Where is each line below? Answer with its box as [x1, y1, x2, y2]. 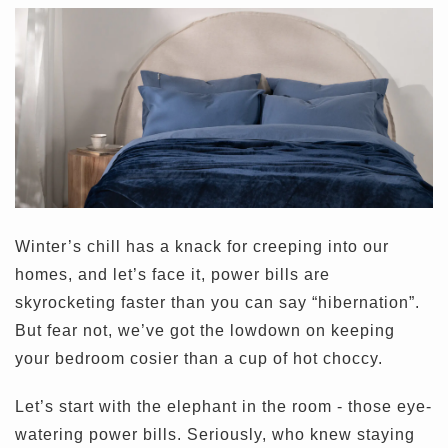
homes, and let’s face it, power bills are [15, 266, 330, 284]
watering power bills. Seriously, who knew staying [15, 426, 415, 444]
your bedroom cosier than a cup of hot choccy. [15, 350, 383, 368]
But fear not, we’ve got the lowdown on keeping [15, 322, 395, 340]
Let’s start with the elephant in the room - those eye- [15, 398, 432, 416]
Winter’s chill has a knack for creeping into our [15, 238, 389, 256]
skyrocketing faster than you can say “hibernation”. [15, 294, 420, 312]
